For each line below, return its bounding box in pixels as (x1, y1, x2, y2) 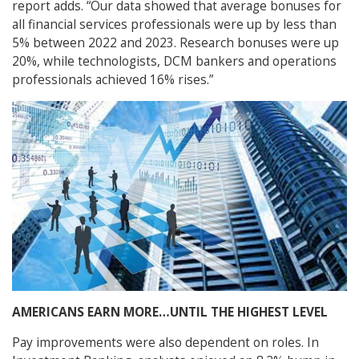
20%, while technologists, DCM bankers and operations (12, 53, 337, 71)
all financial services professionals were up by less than (12, 16, 337, 34)
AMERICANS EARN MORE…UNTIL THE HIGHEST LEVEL (12, 304, 328, 321)
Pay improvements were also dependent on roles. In (12, 334, 319, 352)
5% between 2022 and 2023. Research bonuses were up (12, 34, 339, 52)
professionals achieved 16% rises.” (12, 71, 213, 89)
